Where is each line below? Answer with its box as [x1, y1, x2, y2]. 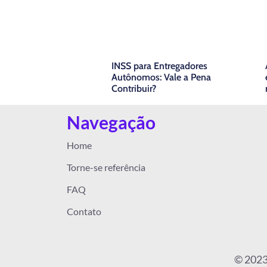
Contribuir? [111, 83, 156, 95]
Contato [67, 206, 101, 218]
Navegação [67, 111, 156, 133]
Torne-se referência [67, 162, 145, 173]
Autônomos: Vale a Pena [111, 72, 211, 83]
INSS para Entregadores [111, 60, 207, 72]
